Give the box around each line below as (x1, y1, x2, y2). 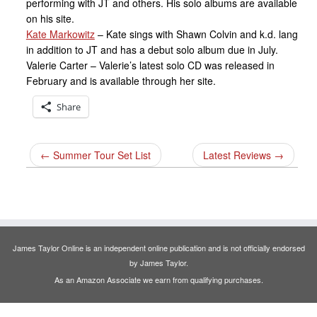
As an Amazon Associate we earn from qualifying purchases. (54, 274, 263, 285)
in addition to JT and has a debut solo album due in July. (25, 42, 278, 57)
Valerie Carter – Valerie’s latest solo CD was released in (25, 58, 275, 72)
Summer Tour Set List (50, 148, 151, 162)
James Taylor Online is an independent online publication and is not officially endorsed (12, 242, 305, 253)
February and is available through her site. (25, 74, 216, 88)
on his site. (25, 11, 74, 25)
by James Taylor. (129, 257, 188, 268)
